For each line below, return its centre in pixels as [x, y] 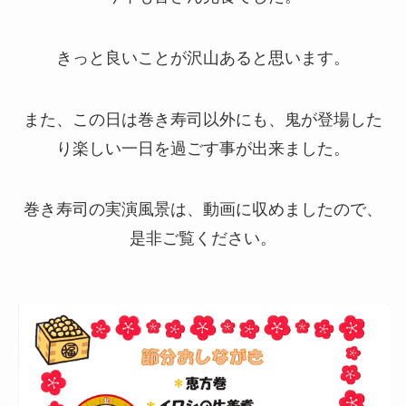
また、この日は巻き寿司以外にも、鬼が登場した [203, 119]
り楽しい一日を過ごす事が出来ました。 [203, 148]
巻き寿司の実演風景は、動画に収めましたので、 [203, 210]
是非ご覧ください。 [203, 239]
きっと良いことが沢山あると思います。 [203, 58]
